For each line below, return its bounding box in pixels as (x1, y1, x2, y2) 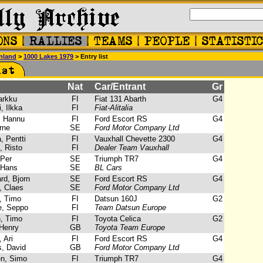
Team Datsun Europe (95, 203, 166, 212)
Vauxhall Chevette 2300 (85, 134, 175, 143)
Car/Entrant (85, 82, 146, 92)
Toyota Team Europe (95, 223, 165, 232)
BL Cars (95, 163, 122, 172)
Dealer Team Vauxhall (95, 143, 169, 152)
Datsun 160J (85, 194, 137, 203)
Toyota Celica (85, 214, 141, 223)
